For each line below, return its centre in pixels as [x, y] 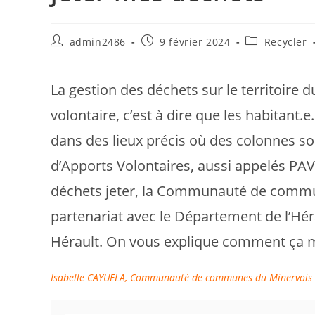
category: [268, 54]
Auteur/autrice [88, 41]
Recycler [285, 42]
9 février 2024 [195, 42]
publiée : [163, 54]
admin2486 [98, 42]
